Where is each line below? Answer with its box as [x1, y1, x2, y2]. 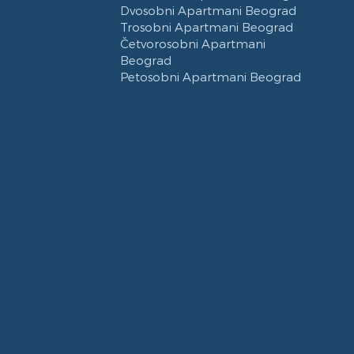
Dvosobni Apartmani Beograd [120, 3, 296, 18]
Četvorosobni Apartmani [120, 36, 265, 51]
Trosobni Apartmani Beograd [120, 20, 293, 35]
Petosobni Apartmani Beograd [120, 70, 301, 85]
